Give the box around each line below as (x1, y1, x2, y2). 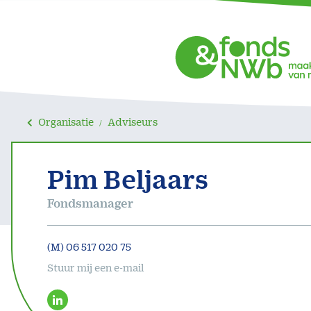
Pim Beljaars (47, 165, 209, 193)
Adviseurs (108, 116, 158, 128)
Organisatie (38, 116, 94, 128)
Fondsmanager (47, 196, 134, 210)
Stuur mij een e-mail (47, 262, 144, 274)
